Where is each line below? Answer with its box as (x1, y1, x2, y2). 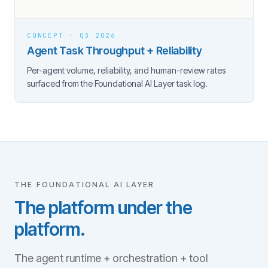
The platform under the (14, 197, 193, 218)
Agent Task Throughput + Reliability (27, 44, 202, 57)
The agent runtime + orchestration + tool (14, 252, 208, 264)
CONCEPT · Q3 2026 (27, 31, 116, 39)
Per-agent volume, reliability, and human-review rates (27, 65, 226, 75)
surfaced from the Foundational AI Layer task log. (27, 78, 208, 89)
